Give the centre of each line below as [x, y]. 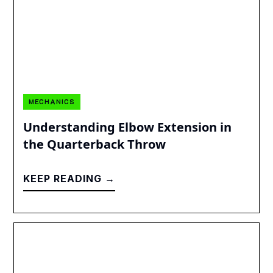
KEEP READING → [69, 178]
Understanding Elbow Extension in [128, 127]
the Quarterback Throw [95, 144]
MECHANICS [52, 101]
